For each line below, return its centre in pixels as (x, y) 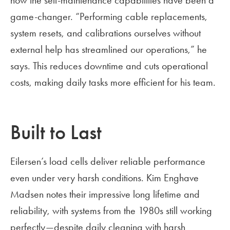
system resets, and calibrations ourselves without (106, 33)
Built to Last (56, 133)
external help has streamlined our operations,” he (109, 50)
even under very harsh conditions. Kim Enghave (104, 178)
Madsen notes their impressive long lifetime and (105, 194)
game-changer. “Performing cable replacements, (109, 17)
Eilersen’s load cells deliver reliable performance (108, 161)
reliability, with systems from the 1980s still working (111, 211)
